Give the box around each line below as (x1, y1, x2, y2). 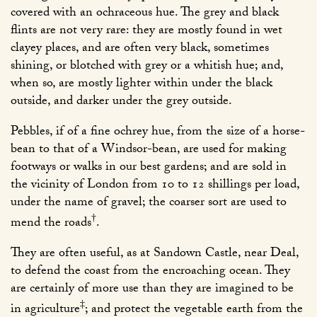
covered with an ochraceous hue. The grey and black (11, 3, 279, 25)
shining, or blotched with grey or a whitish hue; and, (11, 56, 283, 79)
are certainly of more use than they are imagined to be (11, 279, 294, 301)
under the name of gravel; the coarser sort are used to (11, 192, 287, 215)
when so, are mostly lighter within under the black (11, 74, 272, 96)
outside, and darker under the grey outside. (11, 91, 232, 114)
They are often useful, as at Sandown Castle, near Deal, (11, 243, 299, 266)
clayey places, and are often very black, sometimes (11, 38, 269, 61)
